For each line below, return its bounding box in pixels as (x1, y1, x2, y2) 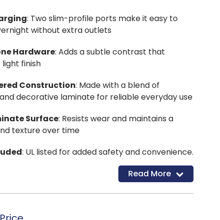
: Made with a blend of (75, 79, 160, 91)
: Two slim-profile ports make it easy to (27, 12, 178, 24)
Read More (128, 167, 171, 179)
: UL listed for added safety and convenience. (22, 146, 193, 158)
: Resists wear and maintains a (58, 112, 173, 124)
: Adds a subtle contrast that (55, 46, 165, 57)
